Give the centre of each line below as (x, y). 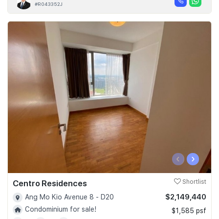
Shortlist (194, 182)
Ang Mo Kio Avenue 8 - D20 (69, 197)
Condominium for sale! (61, 209)
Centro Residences (50, 183)
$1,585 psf (189, 210)
